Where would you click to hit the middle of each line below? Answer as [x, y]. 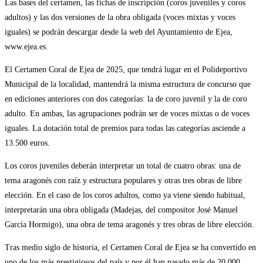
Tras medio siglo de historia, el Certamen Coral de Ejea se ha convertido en [130, 247]
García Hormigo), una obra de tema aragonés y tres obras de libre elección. [129, 224]
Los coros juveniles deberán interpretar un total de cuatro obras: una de [123, 166]
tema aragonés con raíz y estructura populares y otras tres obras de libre [123, 180]
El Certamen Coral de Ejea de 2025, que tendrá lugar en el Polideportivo [126, 69]
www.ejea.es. [26, 46]
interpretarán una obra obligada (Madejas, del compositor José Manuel [121, 210]
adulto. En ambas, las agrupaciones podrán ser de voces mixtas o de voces [127, 113]
